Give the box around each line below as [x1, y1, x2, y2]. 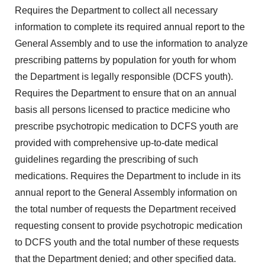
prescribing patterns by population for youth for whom [15, 55, 236, 65]
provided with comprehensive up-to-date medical [15, 138, 218, 148]
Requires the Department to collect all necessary [15, 5, 218, 15]
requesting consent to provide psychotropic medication [15, 221, 243, 231]
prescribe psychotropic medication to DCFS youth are [15, 121, 238, 131]
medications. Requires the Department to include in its [15, 171, 241, 181]
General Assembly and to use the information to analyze [15, 38, 248, 49]
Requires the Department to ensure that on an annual [15, 88, 237, 98]
